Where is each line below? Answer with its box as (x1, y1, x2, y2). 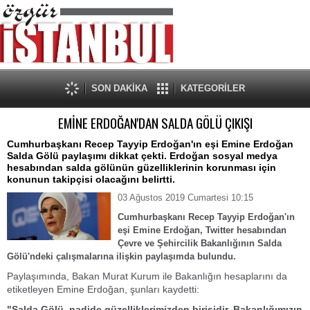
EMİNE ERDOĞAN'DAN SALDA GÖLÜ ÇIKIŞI (57, 113, 253, 133)
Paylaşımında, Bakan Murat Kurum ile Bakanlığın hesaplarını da (7, 271, 287, 282)
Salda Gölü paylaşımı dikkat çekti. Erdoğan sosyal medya (7, 150, 277, 161)
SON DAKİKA (91, 83, 147, 93)
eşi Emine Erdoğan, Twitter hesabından (118, 225, 286, 235)
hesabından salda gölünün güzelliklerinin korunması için (7, 162, 276, 173)
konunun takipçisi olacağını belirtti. (7, 174, 175, 185)
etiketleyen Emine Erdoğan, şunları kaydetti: (7, 284, 199, 295)
